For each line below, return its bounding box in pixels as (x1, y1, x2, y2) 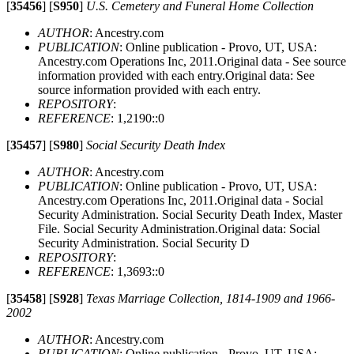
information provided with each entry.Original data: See (38, 68, 314, 82)
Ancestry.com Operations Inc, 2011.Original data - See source (38, 54, 346, 68)
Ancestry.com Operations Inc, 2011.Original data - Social (38, 193, 323, 207)
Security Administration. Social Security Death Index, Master (38, 207, 342, 221)
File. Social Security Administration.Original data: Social (38, 221, 320, 235)
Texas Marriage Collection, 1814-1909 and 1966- (86, 291, 335, 305)
